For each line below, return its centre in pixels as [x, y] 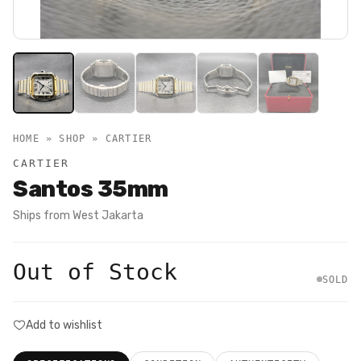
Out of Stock [95, 272]
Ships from [43, 215]
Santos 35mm [91, 189]
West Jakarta [108, 215]
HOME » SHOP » [59, 138]
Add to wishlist [64, 325]
